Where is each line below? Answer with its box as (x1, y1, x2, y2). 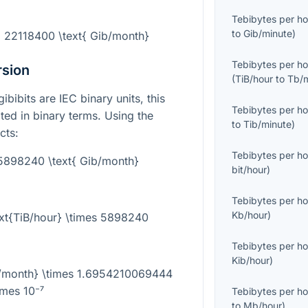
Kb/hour (232, 209, 268, 221)
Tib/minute (243, 118, 292, 131)
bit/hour (232, 164, 267, 176)
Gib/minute (243, 27, 293, 40)
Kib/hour (232, 254, 270, 267)
